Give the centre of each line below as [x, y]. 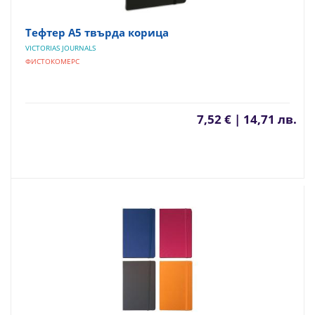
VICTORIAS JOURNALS [60, 48]
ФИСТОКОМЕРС [52, 61]
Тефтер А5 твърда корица [97, 32]
